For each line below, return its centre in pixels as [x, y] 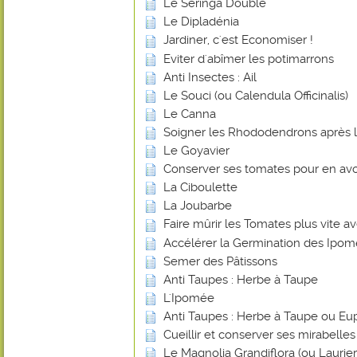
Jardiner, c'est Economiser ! [238, 40]
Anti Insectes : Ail [210, 77]
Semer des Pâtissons [220, 261]
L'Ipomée [189, 298]
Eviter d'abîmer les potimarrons [249, 59]
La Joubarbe [198, 206]
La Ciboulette [200, 188]
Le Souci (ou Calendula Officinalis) [256, 95]
